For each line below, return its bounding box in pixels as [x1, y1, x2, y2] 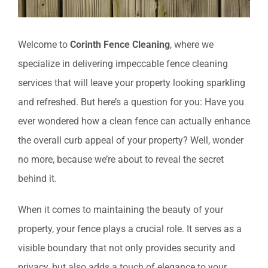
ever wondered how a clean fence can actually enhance [18, 115, 250, 127]
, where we [170, 39, 214, 51]
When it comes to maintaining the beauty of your [18, 204, 223, 216]
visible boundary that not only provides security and [18, 242, 235, 254]
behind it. [18, 173, 57, 185]
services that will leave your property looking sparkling [18, 77, 245, 89]
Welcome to [18, 39, 70, 51]
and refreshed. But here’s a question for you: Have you [18, 96, 244, 108]
